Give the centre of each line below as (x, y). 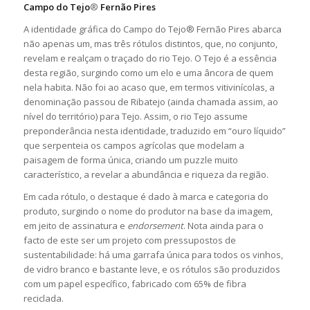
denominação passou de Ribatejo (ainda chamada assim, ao (151, 102)
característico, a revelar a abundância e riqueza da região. (147, 175)
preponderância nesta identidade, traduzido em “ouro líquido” (154, 131)
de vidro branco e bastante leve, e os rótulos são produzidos (152, 270)
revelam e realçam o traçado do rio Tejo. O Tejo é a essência (150, 58)
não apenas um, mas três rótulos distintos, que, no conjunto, (150, 44)
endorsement (155, 226)
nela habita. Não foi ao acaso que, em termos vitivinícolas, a (149, 88)
